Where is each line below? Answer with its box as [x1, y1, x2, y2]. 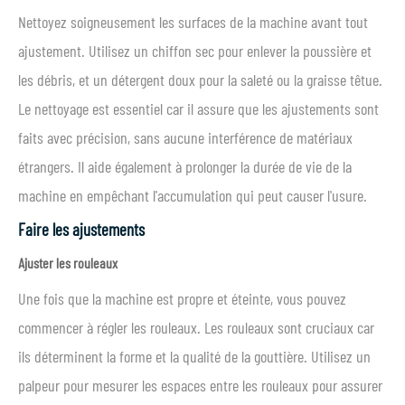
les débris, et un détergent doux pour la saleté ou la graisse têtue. [18, 70, 382, 89]
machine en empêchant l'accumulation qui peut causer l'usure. [18, 185, 367, 205]
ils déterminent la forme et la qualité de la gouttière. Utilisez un [18, 346, 371, 366]
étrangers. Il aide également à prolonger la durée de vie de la [18, 156, 352, 176]
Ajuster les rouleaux [18, 254, 118, 271]
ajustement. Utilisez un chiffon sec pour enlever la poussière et [18, 41, 372, 61]
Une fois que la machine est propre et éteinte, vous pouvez [18, 288, 346, 308]
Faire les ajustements [18, 219, 145, 240]
